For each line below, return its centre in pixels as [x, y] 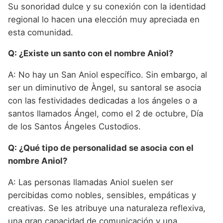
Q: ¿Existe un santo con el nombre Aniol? [91, 54]
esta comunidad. [41, 32]
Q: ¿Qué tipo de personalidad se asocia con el [101, 148]
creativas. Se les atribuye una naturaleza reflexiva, [107, 208]
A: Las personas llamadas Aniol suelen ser [91, 182]
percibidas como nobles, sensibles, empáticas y [102, 195]
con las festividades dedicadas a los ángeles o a [103, 101]
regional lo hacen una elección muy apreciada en [104, 19]
